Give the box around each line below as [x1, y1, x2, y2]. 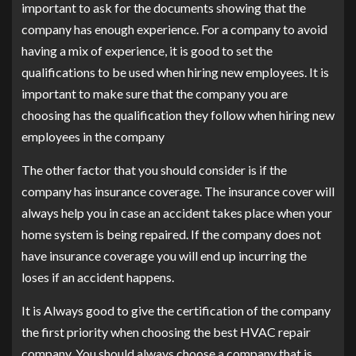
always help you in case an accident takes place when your [21, 205, 332, 221]
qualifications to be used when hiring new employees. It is [21, 64, 329, 80]
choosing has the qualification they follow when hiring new [21, 107, 335, 123]
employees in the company [21, 129, 164, 145]
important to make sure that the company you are [21, 86, 288, 102]
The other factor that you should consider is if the [21, 162, 287, 178]
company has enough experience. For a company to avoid [21, 21, 327, 37]
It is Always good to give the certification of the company [21, 303, 331, 319]
